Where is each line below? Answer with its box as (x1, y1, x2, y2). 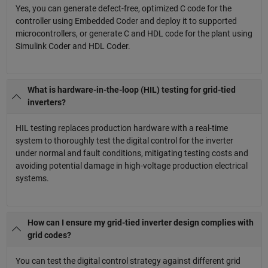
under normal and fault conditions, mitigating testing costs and (15, 148, 248, 159)
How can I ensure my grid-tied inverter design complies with (28, 218, 254, 228)
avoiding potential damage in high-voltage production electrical (15, 161, 248, 171)
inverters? (28, 98, 66, 108)
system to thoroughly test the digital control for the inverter (15, 136, 233, 146)
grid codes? (28, 230, 71, 240)
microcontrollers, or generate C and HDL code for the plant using (15, 28, 252, 38)
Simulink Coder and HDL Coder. (15, 41, 130, 51)
